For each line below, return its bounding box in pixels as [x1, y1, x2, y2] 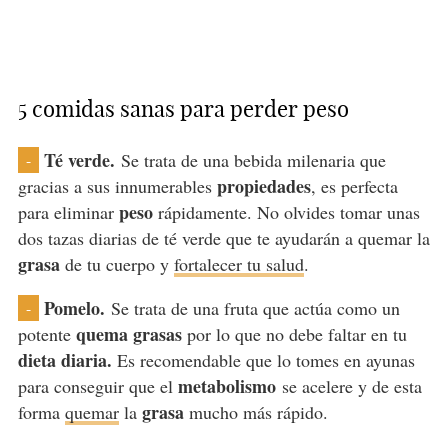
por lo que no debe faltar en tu [181, 321, 407, 346]
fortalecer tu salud [173, 251, 304, 276]
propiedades [211, 172, 311, 199]
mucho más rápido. [183, 399, 328, 424]
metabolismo [172, 372, 276, 399]
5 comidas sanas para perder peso [17, 94, 349, 123]
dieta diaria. [17, 346, 112, 373]
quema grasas [70, 320, 182, 347]
